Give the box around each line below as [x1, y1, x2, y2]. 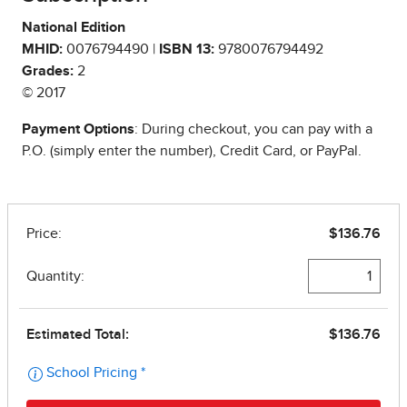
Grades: [22, 64, 74, 79]
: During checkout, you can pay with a [134, 122, 372, 137]
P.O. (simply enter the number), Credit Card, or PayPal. [22, 144, 362, 159]
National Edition [22, 20, 125, 35]
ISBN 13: [159, 42, 214, 57]
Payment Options [22, 122, 134, 137]
